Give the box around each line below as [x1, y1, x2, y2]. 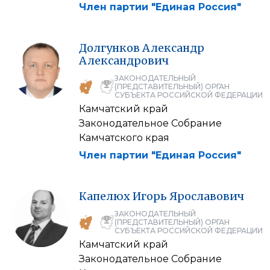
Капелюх [79, 189, 130, 203]
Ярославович [169, 189, 244, 203]
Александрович [79, 53, 169, 67]
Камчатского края [79, 131, 169, 143]
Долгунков [79, 40, 140, 55]
